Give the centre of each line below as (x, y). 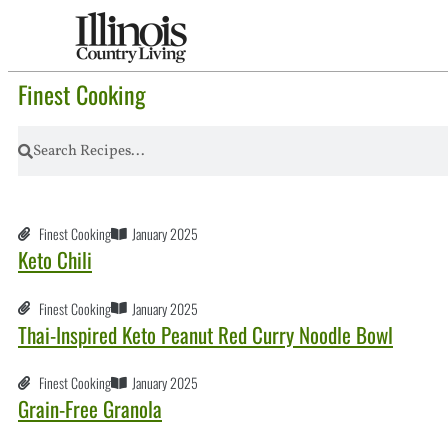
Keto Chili (55, 260)
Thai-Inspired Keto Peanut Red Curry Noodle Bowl (205, 334)
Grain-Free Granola (90, 409)
